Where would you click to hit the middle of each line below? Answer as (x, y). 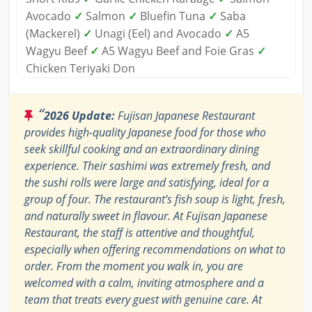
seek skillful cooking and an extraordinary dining (142, 149)
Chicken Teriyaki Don (80, 69)
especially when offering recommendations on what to (155, 250)
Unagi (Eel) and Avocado (158, 34)
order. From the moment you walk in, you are (134, 266)
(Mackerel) (54, 34)
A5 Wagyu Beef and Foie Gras (178, 51)
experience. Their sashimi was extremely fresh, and (147, 166)
